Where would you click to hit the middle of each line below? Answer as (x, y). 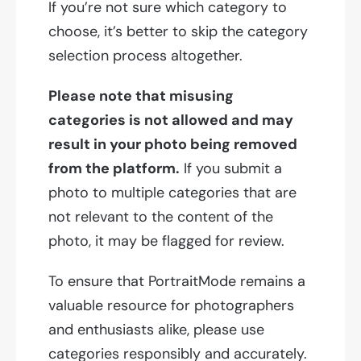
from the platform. (114, 169)
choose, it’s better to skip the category (178, 32)
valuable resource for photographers (171, 306)
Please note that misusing (141, 96)
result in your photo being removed (173, 145)
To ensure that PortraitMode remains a (177, 282)
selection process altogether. (145, 56)
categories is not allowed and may (171, 120)
